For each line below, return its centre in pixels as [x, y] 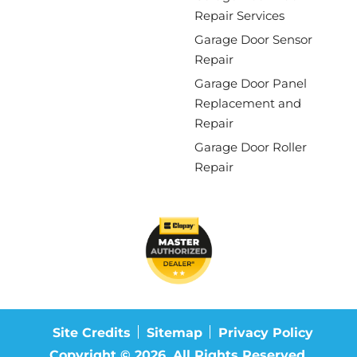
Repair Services [239, 16]
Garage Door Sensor [253, 39]
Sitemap [174, 333]
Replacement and [248, 103]
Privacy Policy [265, 333]
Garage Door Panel [251, 83]
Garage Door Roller [251, 147]
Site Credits [91, 333]
